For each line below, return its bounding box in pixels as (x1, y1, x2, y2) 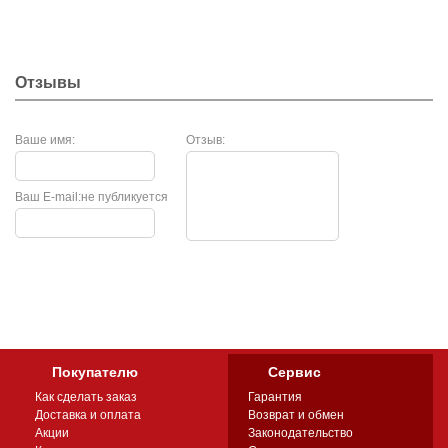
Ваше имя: (15, 133, 75, 147)
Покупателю (52, 364, 138, 380)
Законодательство (248, 426, 354, 440)
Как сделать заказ (35, 390, 137, 404)
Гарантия (248, 390, 303, 404)
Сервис (268, 364, 322, 380)
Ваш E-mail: (15, 190, 81, 204)
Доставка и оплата (35, 408, 141, 422)
